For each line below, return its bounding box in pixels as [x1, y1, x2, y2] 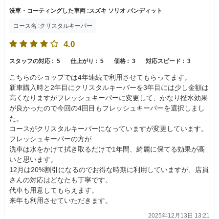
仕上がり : [70, 58, 99, 65]
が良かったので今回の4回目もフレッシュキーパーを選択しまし [9, 104, 205, 112]
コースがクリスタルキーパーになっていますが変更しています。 [9, 125, 208, 133]
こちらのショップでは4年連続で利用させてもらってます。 [9, 73, 191, 82]
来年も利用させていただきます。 [9, 197, 112, 205]
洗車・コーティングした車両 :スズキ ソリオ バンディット [9, 7, 162, 14]
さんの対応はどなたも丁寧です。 [9, 176, 112, 184]
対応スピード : [146, 58, 186, 65]
